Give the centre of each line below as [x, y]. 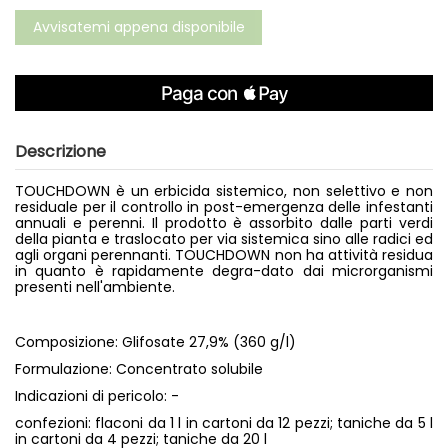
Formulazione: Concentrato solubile [139, 368]
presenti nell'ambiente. [95, 287]
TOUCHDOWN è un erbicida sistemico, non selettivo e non [224, 191]
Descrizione [60, 152]
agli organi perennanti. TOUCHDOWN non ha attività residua [224, 255]
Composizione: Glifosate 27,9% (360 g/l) [155, 341]
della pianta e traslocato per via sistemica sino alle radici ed [224, 239]
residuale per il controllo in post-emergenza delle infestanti [224, 207]
